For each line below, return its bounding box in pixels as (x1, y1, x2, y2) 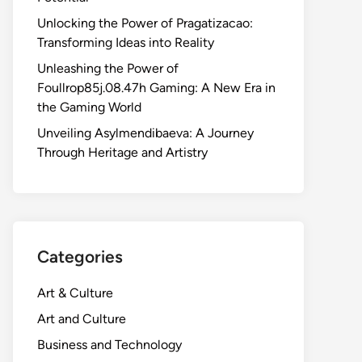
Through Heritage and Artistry (37, 145, 208, 160)
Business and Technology (37, 337, 182, 352)
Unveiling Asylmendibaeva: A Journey (37, 125, 254, 141)
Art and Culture (37, 311, 126, 326)
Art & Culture (37, 285, 113, 301)
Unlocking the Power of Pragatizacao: (37, 15, 253, 31)
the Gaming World (37, 99, 141, 115)
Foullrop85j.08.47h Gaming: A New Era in (37, 80, 276, 95)
